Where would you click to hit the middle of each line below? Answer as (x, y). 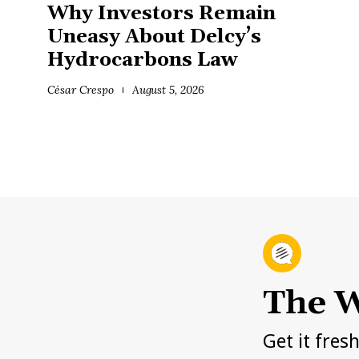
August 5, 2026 (168, 90)
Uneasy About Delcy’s (154, 37)
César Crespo (81, 90)
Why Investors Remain (161, 14)
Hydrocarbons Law (143, 61)
